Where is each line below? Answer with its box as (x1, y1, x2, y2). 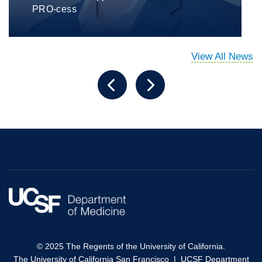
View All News (191, 51, 253, 63)
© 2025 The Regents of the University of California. (37, 241, 225, 251)
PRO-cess (32, 4, 77, 15)
